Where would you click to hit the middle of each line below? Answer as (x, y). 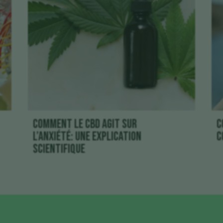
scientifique (59, 149)
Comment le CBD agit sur (85, 124)
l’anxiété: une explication (87, 137)
